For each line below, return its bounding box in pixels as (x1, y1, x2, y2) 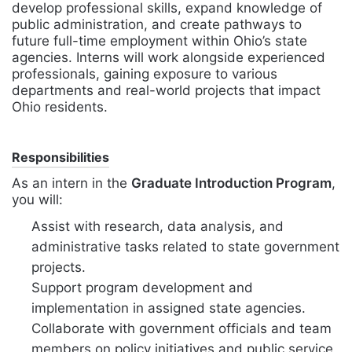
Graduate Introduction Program (131, 175, 332, 192)
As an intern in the (12, 175, 131, 192)
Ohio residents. (12, 99, 108, 115)
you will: (12, 192, 63, 208)
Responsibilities (12, 149, 109, 166)
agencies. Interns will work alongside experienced (12, 49, 325, 66)
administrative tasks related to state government (31, 239, 339, 255)
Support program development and (31, 280, 253, 296)
